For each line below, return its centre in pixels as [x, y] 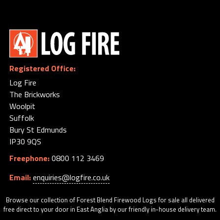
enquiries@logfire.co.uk [71, 178]
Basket [90, 36]
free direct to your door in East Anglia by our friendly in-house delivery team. [110, 209]
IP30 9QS [26, 142]
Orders [90, 19]
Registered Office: [43, 69]
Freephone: [30, 158]
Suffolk [22, 118]
